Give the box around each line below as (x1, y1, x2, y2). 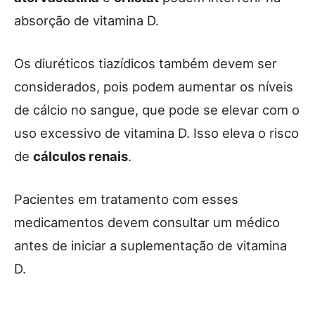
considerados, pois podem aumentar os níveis (14, 78, 293, 94)
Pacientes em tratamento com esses (14, 191, 238, 207)
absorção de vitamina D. (14, 12, 159, 28)
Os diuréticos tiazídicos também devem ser (14, 55, 277, 71)
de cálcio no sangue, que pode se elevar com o (14, 101, 300, 117)
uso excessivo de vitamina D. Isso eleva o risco (14, 124, 299, 141)
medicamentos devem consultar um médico (14, 214, 280, 230)
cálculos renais (33, 148, 128, 164)
